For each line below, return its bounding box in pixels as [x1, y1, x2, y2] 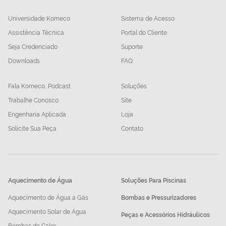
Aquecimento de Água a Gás [8, 193, 88, 202]
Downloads [8, 56, 40, 65]
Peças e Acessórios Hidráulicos [121, 210, 210, 219]
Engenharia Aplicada [8, 109, 66, 119]
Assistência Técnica [8, 28, 64, 37]
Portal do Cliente [121, 28, 167, 37]
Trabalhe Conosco [8, 95, 59, 104]
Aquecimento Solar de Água [8, 207, 86, 216]
